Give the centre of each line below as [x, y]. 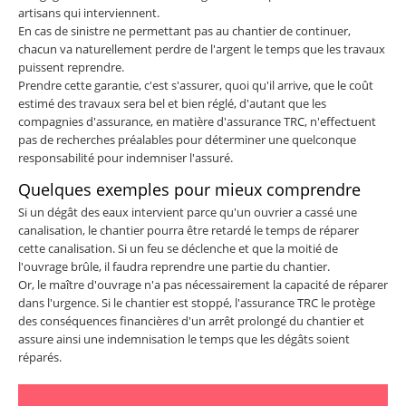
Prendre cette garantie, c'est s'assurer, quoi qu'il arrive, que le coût [196, 86]
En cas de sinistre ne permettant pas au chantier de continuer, [184, 31]
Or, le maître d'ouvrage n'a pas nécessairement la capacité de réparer [203, 285]
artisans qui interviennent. [89, 13]
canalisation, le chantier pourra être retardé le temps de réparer [188, 231]
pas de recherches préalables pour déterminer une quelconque [187, 140]
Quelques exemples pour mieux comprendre [189, 190]
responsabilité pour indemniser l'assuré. [126, 158]
